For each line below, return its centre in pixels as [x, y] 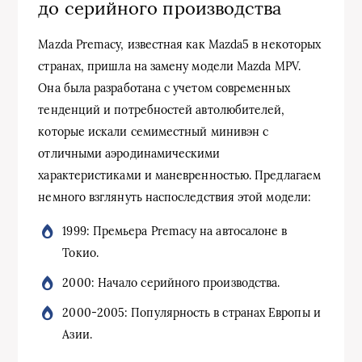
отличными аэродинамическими [129, 154]
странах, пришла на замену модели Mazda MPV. [169, 66]
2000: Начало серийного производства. [171, 283]
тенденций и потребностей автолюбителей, [162, 110]
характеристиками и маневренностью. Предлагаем [180, 175]
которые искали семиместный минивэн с [154, 132]
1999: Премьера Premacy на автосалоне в [175, 231]
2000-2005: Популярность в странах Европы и [192, 313]
